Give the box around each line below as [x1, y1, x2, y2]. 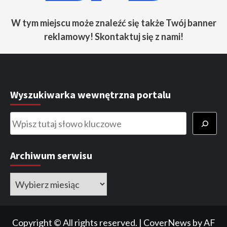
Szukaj [10, 118, 40, 131]
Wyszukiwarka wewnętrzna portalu [10, 88, 171, 101]
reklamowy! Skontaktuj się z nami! [44, 31, 183, 43]
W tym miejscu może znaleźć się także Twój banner [11, 17, 216, 29]
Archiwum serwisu [10, 149, 92, 162]
